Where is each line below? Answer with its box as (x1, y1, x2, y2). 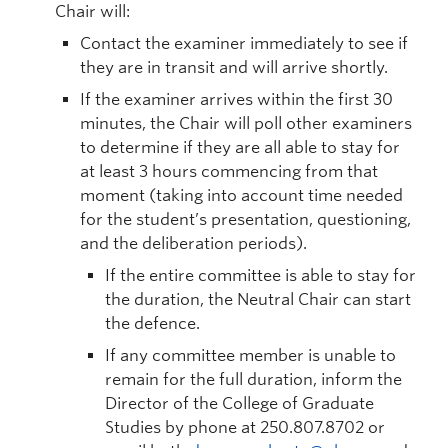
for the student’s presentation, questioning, (80, 210, 411, 229)
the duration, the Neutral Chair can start (105, 290, 411, 309)
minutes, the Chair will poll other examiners (80, 114, 412, 133)
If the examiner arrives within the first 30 (80, 90, 393, 109)
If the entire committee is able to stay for (105, 266, 416, 285)
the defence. (105, 314, 200, 333)
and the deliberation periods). (80, 234, 307, 253)
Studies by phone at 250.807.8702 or (105, 418, 385, 437)
